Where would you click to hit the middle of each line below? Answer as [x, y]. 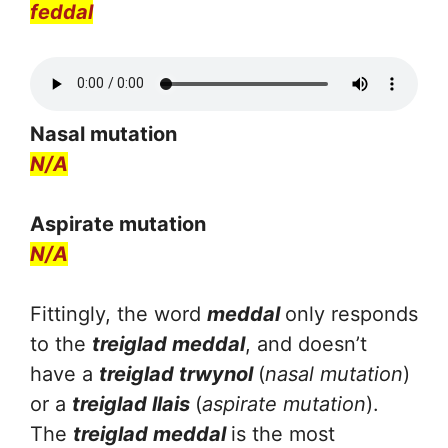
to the [61, 343]
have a [64, 373]
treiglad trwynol [178, 373]
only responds [351, 313]
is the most [283, 433]
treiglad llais [133, 403]
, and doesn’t [306, 343]
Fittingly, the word [118, 313]
